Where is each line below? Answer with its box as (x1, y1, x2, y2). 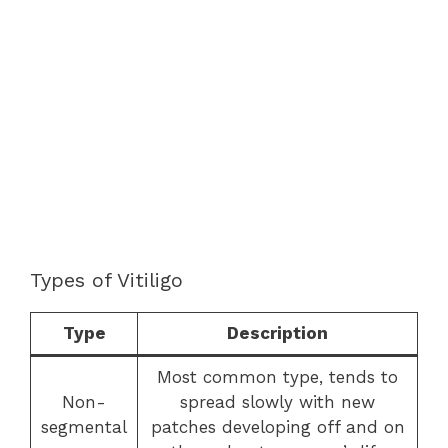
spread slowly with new (180, 391, 375, 412)
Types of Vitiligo (30, 267, 183, 292)
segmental (41, 416, 127, 437)
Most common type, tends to (157, 366, 398, 387)
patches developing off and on (150, 416, 405, 437)
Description (227, 322, 328, 343)
